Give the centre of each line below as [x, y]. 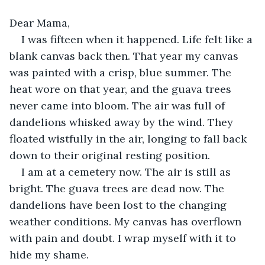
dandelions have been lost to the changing [119, 205]
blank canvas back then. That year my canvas [125, 56]
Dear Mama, [41, 22]
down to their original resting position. [111, 155]
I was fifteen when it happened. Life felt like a [138, 39]
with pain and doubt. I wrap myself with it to [124, 238]
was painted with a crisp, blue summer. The [122, 72]
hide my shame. [49, 254]
